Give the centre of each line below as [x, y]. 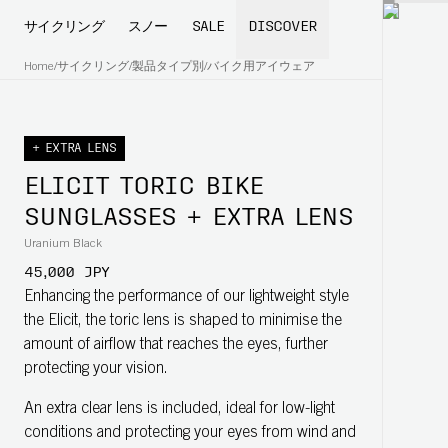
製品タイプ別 [168, 67]
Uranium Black [63, 244]
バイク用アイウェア [261, 67]
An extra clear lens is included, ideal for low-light [179, 409]
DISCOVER [282, 27]
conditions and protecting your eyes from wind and [190, 433]
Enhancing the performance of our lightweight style [186, 297]
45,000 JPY [67, 273]
